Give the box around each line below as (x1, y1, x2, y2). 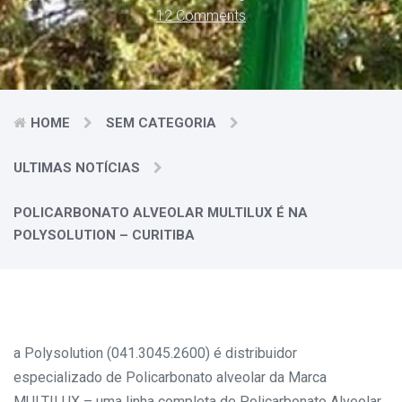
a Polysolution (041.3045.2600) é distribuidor (13, 345, 297, 362)
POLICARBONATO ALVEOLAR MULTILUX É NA (13, 205, 308, 221)
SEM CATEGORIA (106, 115, 216, 131)
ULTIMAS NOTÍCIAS (13, 160, 140, 176)
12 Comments (156, 7, 246, 24)
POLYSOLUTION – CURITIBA (13, 227, 195, 243)
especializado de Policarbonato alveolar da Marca (13, 369, 327, 386)
